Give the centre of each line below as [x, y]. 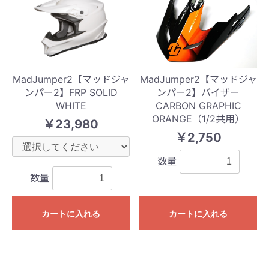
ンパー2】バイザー [198, 92]
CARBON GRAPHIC [198, 105]
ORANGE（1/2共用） [198, 119]
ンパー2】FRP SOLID [71, 92]
